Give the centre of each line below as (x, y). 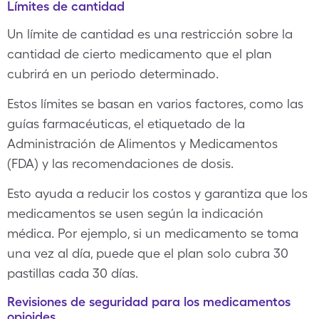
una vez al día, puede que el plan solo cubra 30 (148, 253)
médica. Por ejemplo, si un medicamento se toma (153, 233)
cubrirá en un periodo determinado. (113, 74)
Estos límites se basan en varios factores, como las (155, 104)
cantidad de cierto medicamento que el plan (140, 54)
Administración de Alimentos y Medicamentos (142, 143)
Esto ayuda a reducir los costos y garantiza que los (157, 193)
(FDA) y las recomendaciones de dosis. (120, 163)
